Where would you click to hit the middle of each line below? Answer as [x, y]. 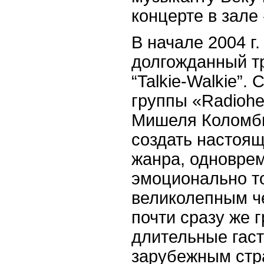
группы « [166, 100]
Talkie [159, 81]
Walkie [212, 81]
